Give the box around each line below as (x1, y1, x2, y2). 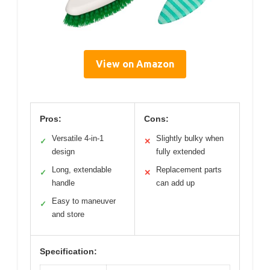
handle (52, 178, 75, 188)
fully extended (156, 147, 205, 157)
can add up (156, 178, 195, 188)
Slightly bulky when (156, 134, 224, 143)
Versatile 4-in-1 (52, 134, 104, 143)
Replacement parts (156, 165, 222, 175)
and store (52, 210, 84, 219)
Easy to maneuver (52, 196, 116, 206)
